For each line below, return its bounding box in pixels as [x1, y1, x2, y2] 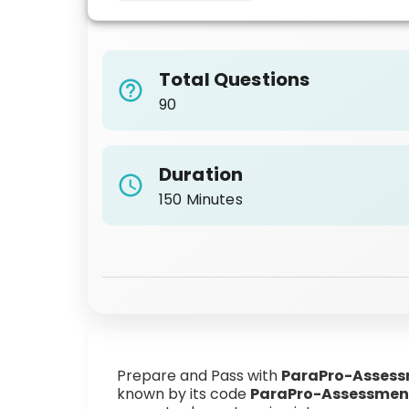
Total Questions [159, 67, 310, 92]
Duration [159, 162, 244, 187]
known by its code [117, 383, 250, 404]
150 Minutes [159, 189, 243, 210]
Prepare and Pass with [117, 365, 281, 386]
